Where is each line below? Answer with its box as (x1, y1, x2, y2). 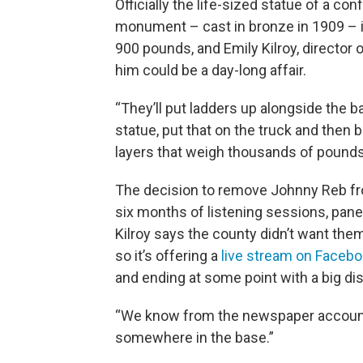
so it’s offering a (115, 247, 221, 265)
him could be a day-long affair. (115, 62, 306, 79)
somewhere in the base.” (115, 329, 274, 347)
